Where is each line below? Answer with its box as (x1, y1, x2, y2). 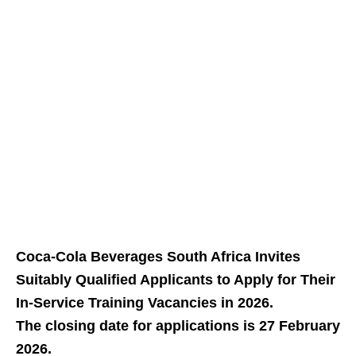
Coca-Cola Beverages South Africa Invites (16, 249, 300, 265)
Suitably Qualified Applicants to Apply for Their (16, 272, 335, 288)
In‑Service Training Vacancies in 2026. (16, 295, 273, 311)
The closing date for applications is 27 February (16, 318, 340, 335)
